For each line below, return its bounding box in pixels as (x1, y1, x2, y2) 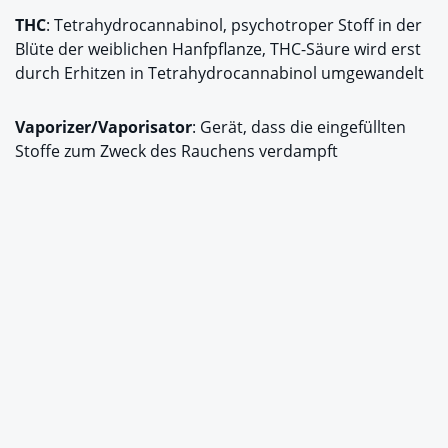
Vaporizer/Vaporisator (15, 115, 192, 138)
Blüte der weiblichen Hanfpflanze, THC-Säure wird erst (15, 37, 421, 60)
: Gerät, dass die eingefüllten (192, 115, 406, 138)
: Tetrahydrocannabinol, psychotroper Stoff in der (46, 13, 422, 36)
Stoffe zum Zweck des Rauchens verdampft (15, 139, 338, 162)
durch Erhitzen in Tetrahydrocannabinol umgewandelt (15, 61, 424, 84)
